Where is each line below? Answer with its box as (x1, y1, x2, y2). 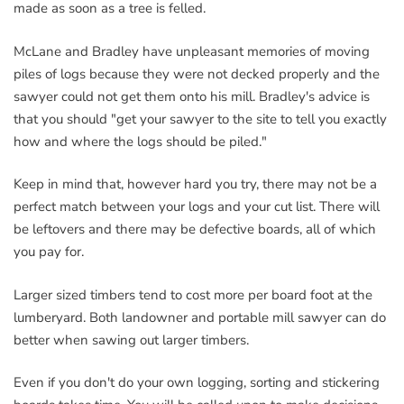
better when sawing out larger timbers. (14, 330, 249, 349)
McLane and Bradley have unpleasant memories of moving (14, 41, 370, 60)
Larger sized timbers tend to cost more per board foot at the (14, 285, 372, 304)
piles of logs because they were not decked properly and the (14, 64, 380, 83)
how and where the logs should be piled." (14, 132, 267, 151)
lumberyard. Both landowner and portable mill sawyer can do (14, 308, 386, 326)
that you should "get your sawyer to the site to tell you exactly (14, 109, 387, 128)
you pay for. (14, 243, 84, 261)
